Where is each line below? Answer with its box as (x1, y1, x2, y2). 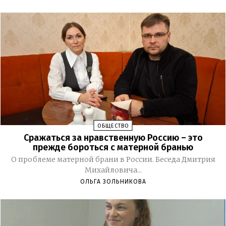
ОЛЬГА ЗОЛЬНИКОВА (80, 178, 146, 185)
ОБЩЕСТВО (97, 122, 129, 129)
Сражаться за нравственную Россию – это (23, 132, 203, 143)
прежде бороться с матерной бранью (33, 141, 193, 153)
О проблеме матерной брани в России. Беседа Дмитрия (11, 154, 215, 164)
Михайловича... (84, 165, 142, 175)
